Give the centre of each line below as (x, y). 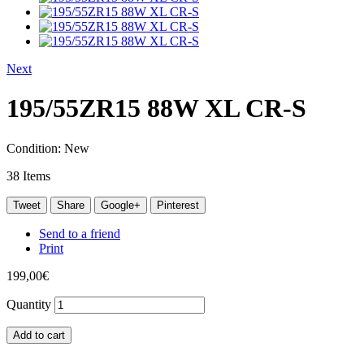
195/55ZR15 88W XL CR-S (156, 108)
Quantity (29, 304)
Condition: (35, 148)
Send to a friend (80, 233)
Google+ (121, 205)
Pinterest (178, 205)
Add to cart (39, 335)
